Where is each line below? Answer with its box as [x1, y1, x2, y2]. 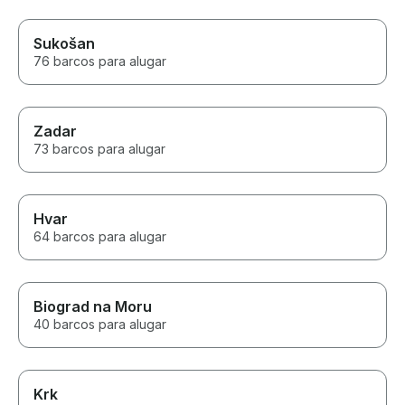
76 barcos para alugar [33, 53, 166, 70]
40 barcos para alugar [33, 316, 166, 333]
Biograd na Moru [33, 297, 152, 316]
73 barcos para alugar [33, 141, 165, 157]
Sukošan [33, 34, 95, 53]
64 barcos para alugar [33, 229, 166, 245]
